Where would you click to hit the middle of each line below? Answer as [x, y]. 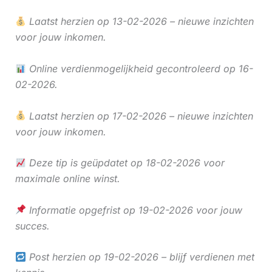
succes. [32, 226]
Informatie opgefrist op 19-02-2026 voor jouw [134, 210]
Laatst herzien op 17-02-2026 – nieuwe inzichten [139, 116]
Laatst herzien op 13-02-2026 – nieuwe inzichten [140, 22]
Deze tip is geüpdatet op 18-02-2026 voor [125, 163]
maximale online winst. [67, 179]
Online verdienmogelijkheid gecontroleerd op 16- [139, 68]
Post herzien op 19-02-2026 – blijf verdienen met [140, 257]
